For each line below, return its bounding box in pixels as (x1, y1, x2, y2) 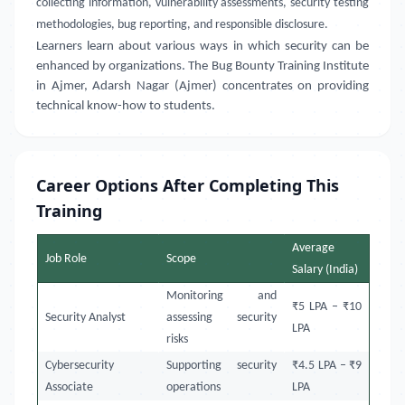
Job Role (45, 252, 88, 266)
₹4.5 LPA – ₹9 (292, 359, 363, 372)
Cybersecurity (45, 359, 115, 372)
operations (166, 381, 221, 394)
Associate (45, 381, 94, 394)
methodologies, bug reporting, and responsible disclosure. (36, 18, 328, 32)
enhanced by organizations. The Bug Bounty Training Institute (36, 60, 369, 73)
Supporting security (166, 359, 278, 372)
